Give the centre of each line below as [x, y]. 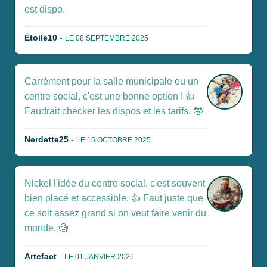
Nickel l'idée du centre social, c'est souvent [115, 184]
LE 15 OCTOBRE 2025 [114, 140]
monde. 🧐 [46, 228]
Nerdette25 [46, 140]
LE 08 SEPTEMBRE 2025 [107, 38]
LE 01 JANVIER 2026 [99, 257]
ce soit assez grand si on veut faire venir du [115, 213]
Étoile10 [41, 38]
